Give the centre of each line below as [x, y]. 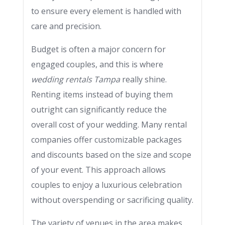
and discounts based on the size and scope [111, 155]
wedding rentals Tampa [76, 79]
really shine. [143, 79]
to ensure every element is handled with [106, 11]
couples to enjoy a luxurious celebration [106, 185]
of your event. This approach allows [98, 170]
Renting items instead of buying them [102, 94]
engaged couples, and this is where [97, 64]
